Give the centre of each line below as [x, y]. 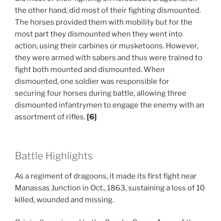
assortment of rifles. [51, 117]
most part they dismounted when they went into [99, 34]
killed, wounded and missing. [64, 200]
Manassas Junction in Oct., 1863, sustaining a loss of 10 [110, 188]
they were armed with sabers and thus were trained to [109, 58]
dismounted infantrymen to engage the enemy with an [110, 105]
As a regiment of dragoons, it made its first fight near [106, 176]
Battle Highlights [54, 156]
